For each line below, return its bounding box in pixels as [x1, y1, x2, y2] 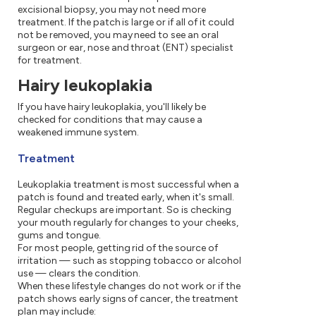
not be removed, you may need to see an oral [18, 29, 219, 42]
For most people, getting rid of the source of [18, 242, 219, 255]
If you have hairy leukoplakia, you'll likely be [18, 101, 207, 114]
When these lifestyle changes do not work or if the [18, 280, 241, 293]
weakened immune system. [18, 126, 139, 139]
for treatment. [18, 54, 82, 67]
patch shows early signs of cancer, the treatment [18, 293, 238, 305]
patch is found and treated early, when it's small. [18, 191, 234, 204]
